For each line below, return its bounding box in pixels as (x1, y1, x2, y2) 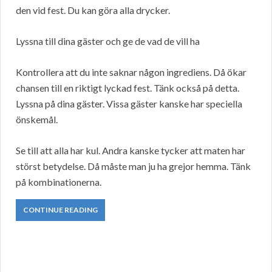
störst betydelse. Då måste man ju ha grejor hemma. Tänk (16, 160, 251, 172)
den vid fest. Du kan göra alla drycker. (16, 4, 170, 16)
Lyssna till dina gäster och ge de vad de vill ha (16, 35, 200, 47)
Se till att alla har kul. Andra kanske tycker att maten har (16, 144, 245, 157)
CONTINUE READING (23, 205, 98, 215)
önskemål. (16, 114, 58, 126)
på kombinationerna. (16, 176, 101, 188)
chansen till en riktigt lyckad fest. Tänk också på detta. (16, 82, 239, 94)
